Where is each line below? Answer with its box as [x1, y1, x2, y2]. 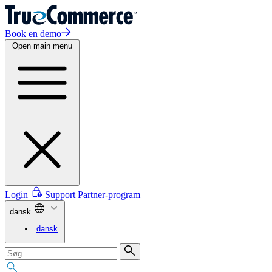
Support [45, 189, 78, 200]
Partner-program [78, 189, 140, 200]
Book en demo [5, 29, 61, 39]
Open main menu [12, 41, 72, 50]
